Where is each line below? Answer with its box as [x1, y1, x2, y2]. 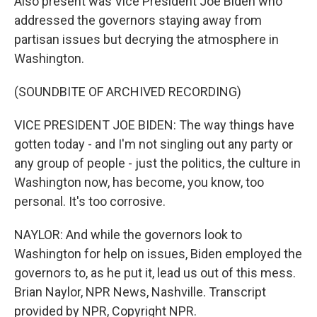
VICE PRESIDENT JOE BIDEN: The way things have [14, 117, 294, 132]
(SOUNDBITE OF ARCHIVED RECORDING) [14, 84, 241, 99]
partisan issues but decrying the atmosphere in [14, 32, 279, 47]
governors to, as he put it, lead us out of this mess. [14, 265, 296, 280]
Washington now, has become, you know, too [14, 175, 264, 190]
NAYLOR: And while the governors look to [14, 227, 242, 242]
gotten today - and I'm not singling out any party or [14, 137, 293, 151]
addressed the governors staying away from [14, 13, 262, 28]
